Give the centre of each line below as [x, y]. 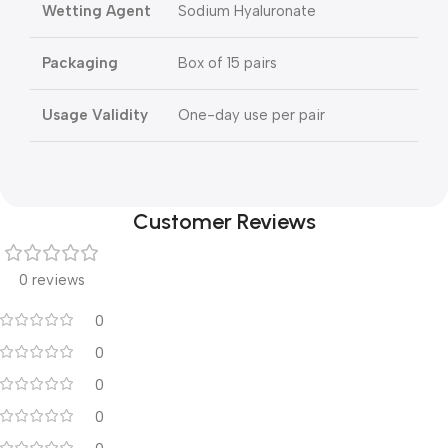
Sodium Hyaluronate [247, 11]
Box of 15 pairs [227, 63]
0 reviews [52, 280]
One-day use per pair [251, 115]
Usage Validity [95, 115]
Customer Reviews [224, 221]
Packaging [80, 63]
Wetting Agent [96, 11]
